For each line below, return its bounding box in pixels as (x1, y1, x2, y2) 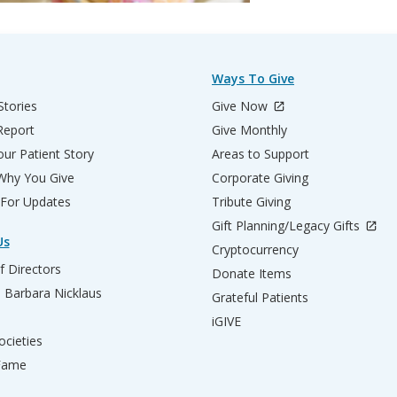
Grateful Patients (212, 288, 308, 306)
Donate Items (212, 264, 292, 282)
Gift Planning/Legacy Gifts (212, 216, 363, 234)
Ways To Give (212, 69, 294, 87)
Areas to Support (212, 144, 309, 162)
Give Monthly (212, 121, 287, 138)
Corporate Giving (212, 168, 308, 186)
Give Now (212, 97, 271, 114)
